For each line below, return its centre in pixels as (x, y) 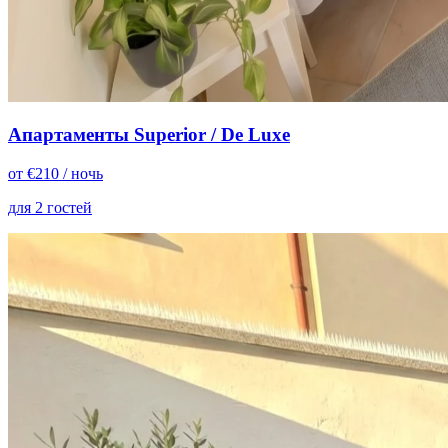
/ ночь (83, 173)
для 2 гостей (50, 207)
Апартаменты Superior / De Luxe (149, 135)
